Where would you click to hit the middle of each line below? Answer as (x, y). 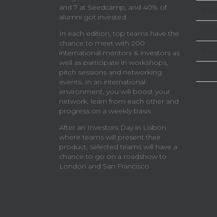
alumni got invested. (93, 17)
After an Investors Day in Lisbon (113, 128)
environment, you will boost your (115, 92)
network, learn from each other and (119, 101)
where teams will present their (110, 137)
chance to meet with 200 (102, 43)
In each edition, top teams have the (119, 34)
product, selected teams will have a (118, 147)
